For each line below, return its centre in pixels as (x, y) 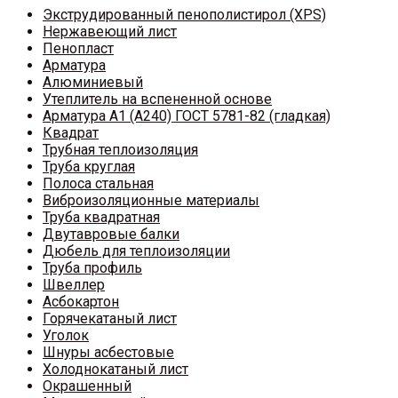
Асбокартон (81, 301)
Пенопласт (78, 48)
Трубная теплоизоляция (120, 149)
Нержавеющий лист (110, 31)
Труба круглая (89, 166)
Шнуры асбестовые (108, 352)
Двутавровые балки (111, 234)
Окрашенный (87, 386)
